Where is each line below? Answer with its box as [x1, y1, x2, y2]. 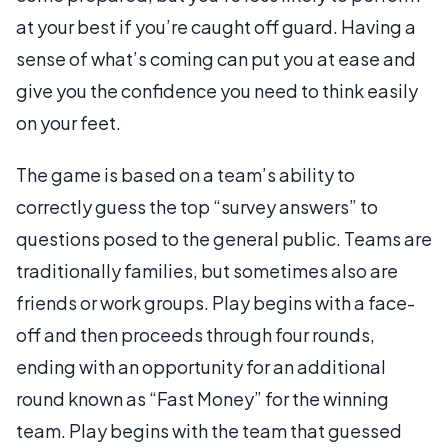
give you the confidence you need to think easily [16, 78, 418, 102]
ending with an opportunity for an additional [16, 354, 386, 378]
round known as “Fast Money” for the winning [16, 386, 389, 410]
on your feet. [16, 110, 121, 134]
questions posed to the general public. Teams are [16, 226, 432, 250]
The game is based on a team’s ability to [16, 162, 355, 186]
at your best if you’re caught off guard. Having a [16, 14, 416, 38]
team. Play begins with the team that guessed [16, 418, 402, 442]
